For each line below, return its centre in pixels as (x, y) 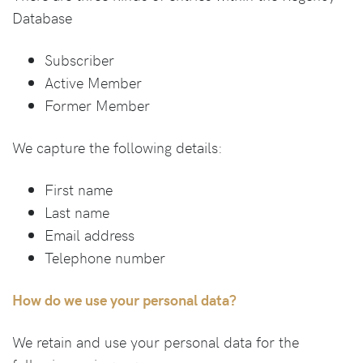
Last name (77, 212)
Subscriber (79, 60)
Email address (90, 235)
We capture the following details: (117, 147)
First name (79, 189)
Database (42, 17)
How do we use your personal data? (124, 299)
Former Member (97, 105)
